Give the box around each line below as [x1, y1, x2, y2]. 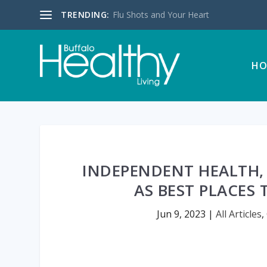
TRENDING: [61, 9, 110, 20]
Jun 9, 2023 [157, 207, 206, 221]
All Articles [216, 207, 262, 221]
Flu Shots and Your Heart [112, 9, 209, 20]
